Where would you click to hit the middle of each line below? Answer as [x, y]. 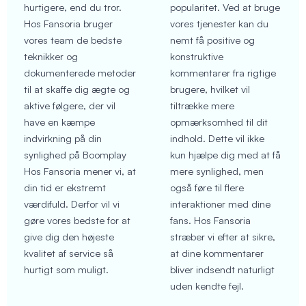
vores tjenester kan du [219, 23]
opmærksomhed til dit [219, 122]
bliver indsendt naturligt [222, 269]
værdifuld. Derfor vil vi [72, 204]
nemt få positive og [212, 40]
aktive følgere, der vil [70, 105]
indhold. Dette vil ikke [217, 138]
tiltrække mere [202, 105]
